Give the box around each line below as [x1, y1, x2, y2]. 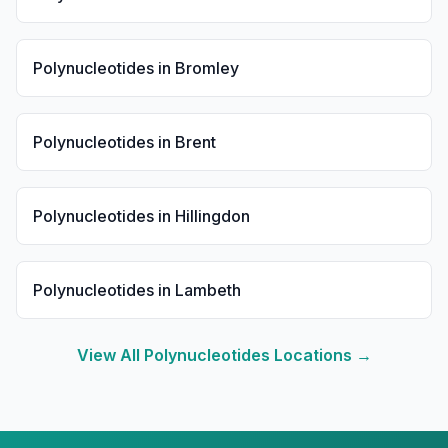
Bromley [175, 58, 239, 78]
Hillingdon [175, 206, 250, 226]
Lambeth [175, 280, 241, 300]
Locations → [269, 345, 372, 365]
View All [76, 345, 144, 365]
